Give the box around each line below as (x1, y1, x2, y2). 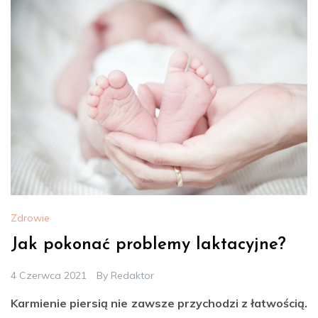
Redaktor (111, 268, 154, 282)
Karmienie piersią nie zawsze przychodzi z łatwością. (11, 295, 307, 310)
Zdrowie (11, 211, 50, 224)
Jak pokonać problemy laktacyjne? (11, 236, 286, 253)
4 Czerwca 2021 (11, 268, 87, 282)
